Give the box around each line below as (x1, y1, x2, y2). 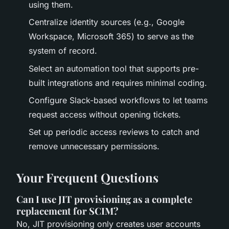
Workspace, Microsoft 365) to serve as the (29, 31, 194, 42)
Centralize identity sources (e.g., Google (29, 17, 185, 28)
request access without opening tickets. (29, 109, 181, 120)
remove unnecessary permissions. (29, 141, 159, 152)
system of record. (29, 45, 97, 56)
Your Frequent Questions (16, 169, 158, 186)
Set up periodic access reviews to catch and (29, 127, 199, 138)
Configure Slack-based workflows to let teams (29, 95, 208, 105)
